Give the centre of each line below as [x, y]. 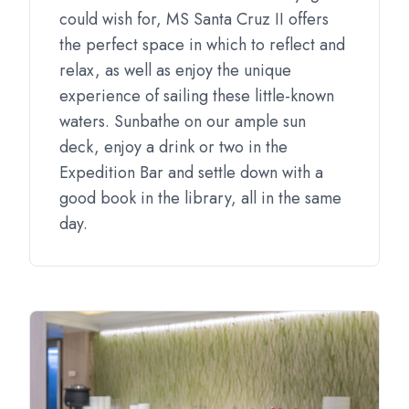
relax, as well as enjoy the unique [175, 70]
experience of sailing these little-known [197, 95]
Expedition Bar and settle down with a [191, 172]
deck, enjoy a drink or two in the [173, 147]
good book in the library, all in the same [200, 198]
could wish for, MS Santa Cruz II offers [194, 19]
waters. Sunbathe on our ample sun [183, 121]
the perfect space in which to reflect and [202, 44]
